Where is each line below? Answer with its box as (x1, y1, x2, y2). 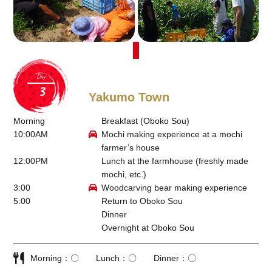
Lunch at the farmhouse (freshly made (101, 155, 248, 166)
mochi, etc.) (101, 169, 146, 179)
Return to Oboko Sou (101, 195, 183, 206)
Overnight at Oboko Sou (101, 222, 194, 233)
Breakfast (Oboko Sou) (101, 115, 189, 126)
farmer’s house (101, 142, 160, 152)
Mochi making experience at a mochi (101, 129, 242, 139)
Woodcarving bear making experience (101, 182, 247, 192)
